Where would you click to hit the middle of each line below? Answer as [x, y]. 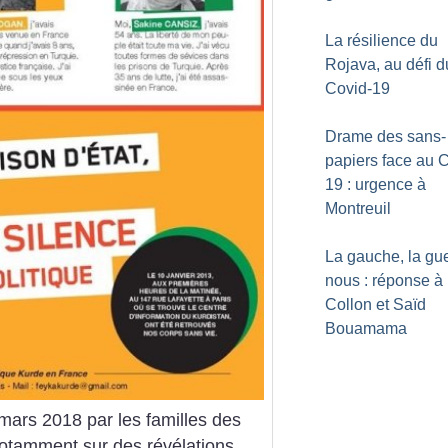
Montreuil [358, 208]
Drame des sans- [385, 136]
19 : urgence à [375, 184]
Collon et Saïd [375, 304]
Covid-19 [357, 88]
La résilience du [381, 40]
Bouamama [366, 328]
